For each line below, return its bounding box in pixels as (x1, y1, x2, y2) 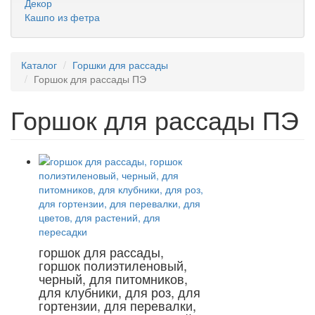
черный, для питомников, (39, 269, 188, 288)
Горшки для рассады (72, 58, 168, 72)
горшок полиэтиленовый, (39, 256, 187, 274)
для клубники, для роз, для (39, 283, 200, 301)
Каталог (21, 58, 57, 72)
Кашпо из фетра (25, 10, 100, 24)
